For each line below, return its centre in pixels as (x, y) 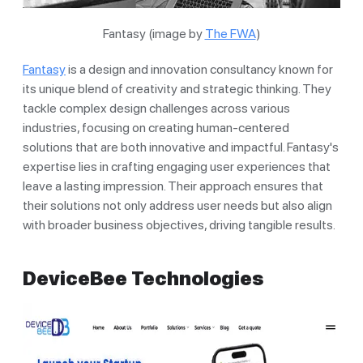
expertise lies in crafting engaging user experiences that (177, 166)
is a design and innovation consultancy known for (199, 69)
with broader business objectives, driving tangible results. (179, 224)
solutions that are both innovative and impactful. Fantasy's (181, 147)
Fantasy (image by (154, 33)
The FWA (230, 33)
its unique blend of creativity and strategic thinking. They (177, 88)
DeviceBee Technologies (143, 278)
